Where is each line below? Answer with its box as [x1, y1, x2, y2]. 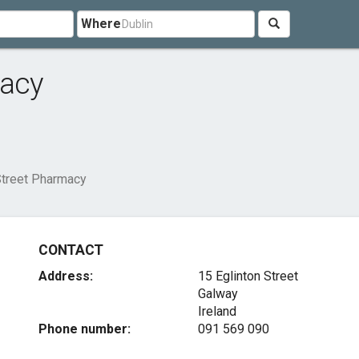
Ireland [197, 304, 236, 319]
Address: [38, 268, 94, 284]
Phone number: [38, 321, 131, 337]
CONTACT [38, 242, 103, 258]
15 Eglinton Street [197, 268, 298, 284]
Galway [197, 286, 238, 301]
